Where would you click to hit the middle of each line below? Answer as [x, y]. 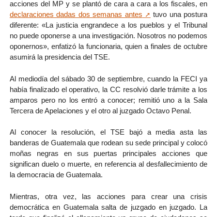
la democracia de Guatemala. [56, 175]
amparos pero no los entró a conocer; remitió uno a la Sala [108, 100]
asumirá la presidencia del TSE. [60, 57]
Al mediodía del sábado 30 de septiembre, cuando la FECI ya [108, 78]
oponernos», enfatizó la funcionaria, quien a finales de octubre [108, 46]
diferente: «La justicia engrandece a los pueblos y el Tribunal [108, 25]
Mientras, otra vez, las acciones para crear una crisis [108, 197]
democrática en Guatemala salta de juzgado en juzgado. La [108, 207]
